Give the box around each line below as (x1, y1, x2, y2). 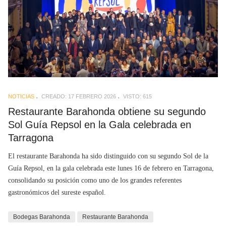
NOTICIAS (8, 93, 34, 100)
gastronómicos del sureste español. (8, 188, 106, 196)
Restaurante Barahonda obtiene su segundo (8, 106, 206, 118)
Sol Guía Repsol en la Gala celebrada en (8, 119, 191, 131)
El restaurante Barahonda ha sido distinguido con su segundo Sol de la (8, 152, 208, 160)
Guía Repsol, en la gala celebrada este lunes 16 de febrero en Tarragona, (8, 164, 214, 172)
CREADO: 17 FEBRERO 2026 (41, 93, 116, 100)
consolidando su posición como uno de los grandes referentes (8, 176, 182, 184)
